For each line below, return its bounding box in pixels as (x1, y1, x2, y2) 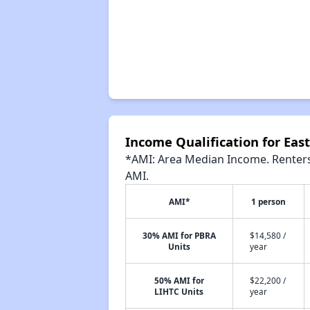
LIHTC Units (154, 286, 204, 297)
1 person (250, 196, 286, 207)
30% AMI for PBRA (142, 230, 216, 241)
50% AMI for (154, 275, 204, 286)
